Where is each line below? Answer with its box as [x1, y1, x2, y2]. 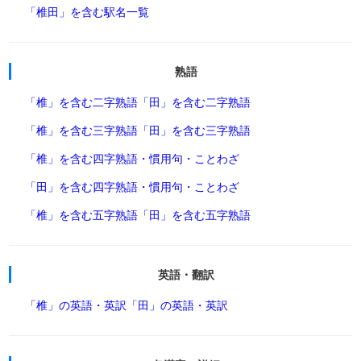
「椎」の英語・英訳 [25, 297, 127, 313]
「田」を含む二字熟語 [138, 93, 251, 110]
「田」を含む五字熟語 [138, 206, 251, 223]
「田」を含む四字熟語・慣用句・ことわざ [25, 178, 240, 195]
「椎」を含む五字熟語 [25, 206, 139, 223]
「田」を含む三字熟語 [138, 122, 251, 139]
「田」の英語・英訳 [127, 297, 229, 313]
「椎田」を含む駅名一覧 [25, 3, 150, 20]
